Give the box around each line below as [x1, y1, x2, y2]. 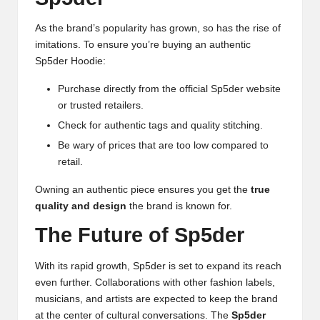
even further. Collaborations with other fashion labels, [35, 276, 275, 288]
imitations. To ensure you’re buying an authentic [35, 39, 251, 51]
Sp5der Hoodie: [35, 56, 106, 67]
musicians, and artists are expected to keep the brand [35, 293, 278, 304]
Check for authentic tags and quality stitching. [58, 120, 263, 131]
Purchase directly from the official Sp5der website [58, 84, 281, 95]
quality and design [35, 201, 126, 212]
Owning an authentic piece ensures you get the [35, 184, 251, 196]
